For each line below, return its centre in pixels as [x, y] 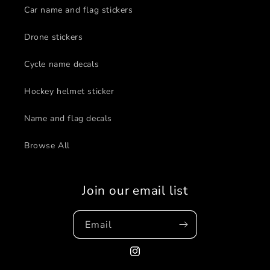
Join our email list [135, 190]
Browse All [47, 146]
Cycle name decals [62, 64]
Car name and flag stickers [79, 10]
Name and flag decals [68, 118]
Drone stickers [54, 37]
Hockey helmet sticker [69, 91]
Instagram [149, 258]
